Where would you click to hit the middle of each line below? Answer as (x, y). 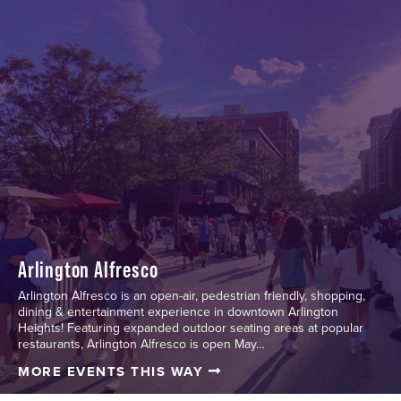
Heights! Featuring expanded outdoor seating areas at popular (191, 328)
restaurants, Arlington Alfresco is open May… (141, 345)
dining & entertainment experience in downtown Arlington (178, 312)
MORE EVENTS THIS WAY (113, 372)
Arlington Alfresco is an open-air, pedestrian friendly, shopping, (192, 296)
